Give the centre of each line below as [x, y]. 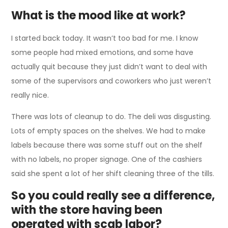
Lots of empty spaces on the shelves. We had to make [109, 131]
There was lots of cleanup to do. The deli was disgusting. [111, 117]
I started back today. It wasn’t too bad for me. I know [105, 38]
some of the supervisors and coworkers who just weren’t [111, 81]
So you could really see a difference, [113, 196]
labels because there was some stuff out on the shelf [107, 145]
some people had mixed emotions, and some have [103, 53]
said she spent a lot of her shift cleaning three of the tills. [113, 174]
